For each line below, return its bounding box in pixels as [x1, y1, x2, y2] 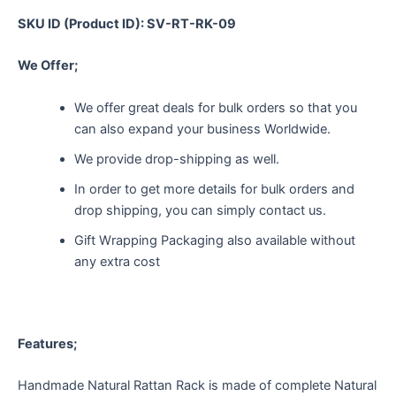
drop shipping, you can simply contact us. [73, 202, 326, 218]
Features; [18, 335, 77, 352]
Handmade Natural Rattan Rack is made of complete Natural [18, 377, 377, 394]
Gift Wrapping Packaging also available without [73, 232, 355, 248]
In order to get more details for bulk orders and [73, 180, 354, 197]
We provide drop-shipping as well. [73, 150, 279, 167]
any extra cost [73, 253, 160, 270]
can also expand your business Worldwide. [73, 120, 331, 137]
